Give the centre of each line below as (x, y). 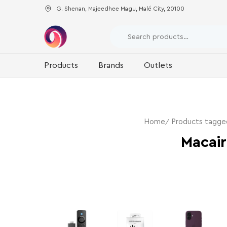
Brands (111, 65)
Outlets (158, 65)
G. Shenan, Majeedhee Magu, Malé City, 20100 (120, 8)
